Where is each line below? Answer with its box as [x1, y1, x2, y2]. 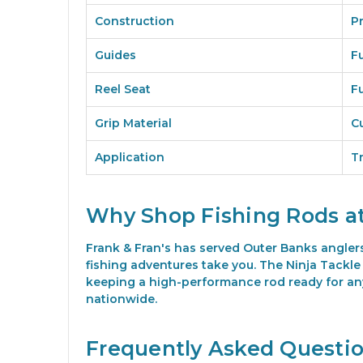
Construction [95, 14, 174, 29]
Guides [95, 48, 136, 63]
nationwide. [86, 292, 157, 307]
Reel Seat [95, 82, 151, 97]
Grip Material [95, 116, 172, 131]
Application [95, 150, 164, 165]
